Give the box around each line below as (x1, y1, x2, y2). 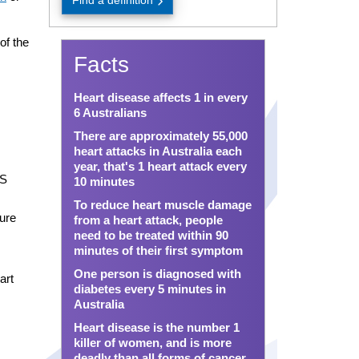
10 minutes (73, 175, 135, 188)
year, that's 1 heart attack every (73, 159, 247, 173)
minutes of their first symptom (73, 244, 243, 257)
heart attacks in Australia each (73, 144, 242, 158)
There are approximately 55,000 (73, 129, 248, 143)
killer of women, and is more (73, 336, 232, 349)
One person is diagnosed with (73, 267, 241, 280)
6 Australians (73, 106, 147, 119)
